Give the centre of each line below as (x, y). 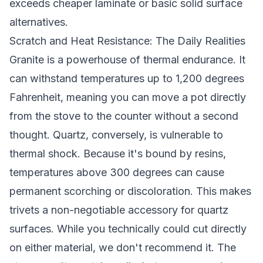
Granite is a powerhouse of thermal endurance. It (127, 60)
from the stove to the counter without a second (124, 116)
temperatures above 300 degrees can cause (117, 172)
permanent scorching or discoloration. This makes (130, 191)
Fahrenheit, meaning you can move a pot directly (128, 97)
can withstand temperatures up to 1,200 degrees (127, 78)
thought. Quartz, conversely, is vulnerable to (116, 135)
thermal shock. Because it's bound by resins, (118, 154)
